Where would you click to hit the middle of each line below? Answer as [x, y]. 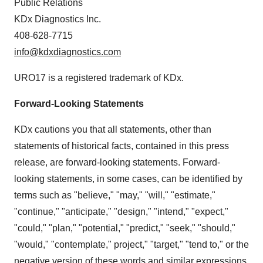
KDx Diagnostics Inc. [58, 19]
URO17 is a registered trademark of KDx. [99, 77]
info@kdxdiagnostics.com [68, 52]
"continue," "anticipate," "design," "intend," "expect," [121, 211]
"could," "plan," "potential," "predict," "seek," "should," [125, 228]
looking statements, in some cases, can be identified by [128, 178]
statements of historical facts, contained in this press [122, 146]
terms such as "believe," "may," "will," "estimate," [115, 195]
